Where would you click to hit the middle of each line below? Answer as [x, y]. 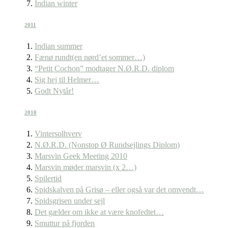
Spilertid [48, 179]
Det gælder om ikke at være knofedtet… [99, 212]
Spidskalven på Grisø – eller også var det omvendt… [119, 190]
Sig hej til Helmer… [67, 80]
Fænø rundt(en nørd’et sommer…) [90, 58]
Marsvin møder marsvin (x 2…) [85, 167]
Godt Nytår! [54, 91]
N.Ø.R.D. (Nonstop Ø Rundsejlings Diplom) [107, 145]
